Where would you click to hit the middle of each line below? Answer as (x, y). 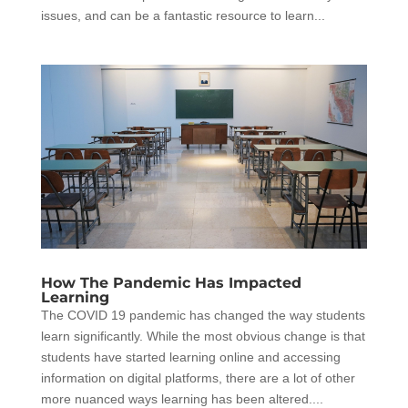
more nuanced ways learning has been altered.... (182, 398)
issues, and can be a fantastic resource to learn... (183, 16)
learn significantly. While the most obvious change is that (203, 336)
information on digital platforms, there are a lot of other (198, 377)
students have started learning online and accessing (190, 357)
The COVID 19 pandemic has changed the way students (203, 315)
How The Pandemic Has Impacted (171, 282)
